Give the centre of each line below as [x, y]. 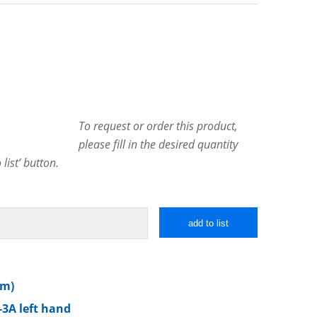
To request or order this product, [158, 126]
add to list [209, 224]
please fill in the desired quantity [158, 145]
